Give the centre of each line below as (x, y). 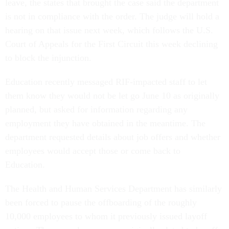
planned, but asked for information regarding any (96, 110)
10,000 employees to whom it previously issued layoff (106, 216)
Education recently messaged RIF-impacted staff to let (106, 82)
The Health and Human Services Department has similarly (113, 189)
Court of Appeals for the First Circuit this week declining (111, 44)
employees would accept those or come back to (93, 151)
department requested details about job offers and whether (113, 137)
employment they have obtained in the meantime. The (105, 123)
